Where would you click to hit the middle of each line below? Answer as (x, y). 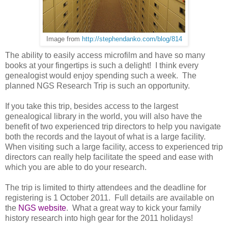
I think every (177, 65)
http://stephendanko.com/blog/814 (132, 39)
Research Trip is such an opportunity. (122, 85)
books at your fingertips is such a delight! (78, 65)
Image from (64, 39)
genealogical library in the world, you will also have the (104, 116)
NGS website (42, 208)
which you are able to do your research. (76, 167)
